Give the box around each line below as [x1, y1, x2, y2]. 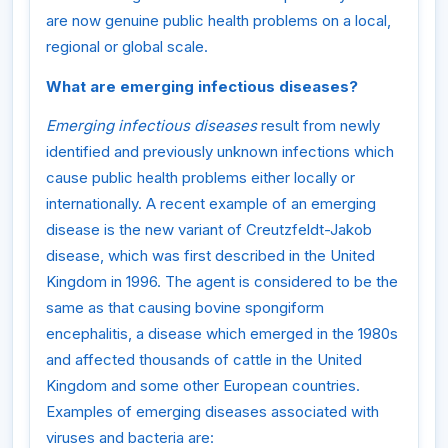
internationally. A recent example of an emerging [46, 194, 376, 214]
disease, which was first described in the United [46, 246, 375, 266]
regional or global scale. [46, 37, 208, 57]
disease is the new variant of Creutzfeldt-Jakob [46, 220, 372, 240]
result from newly [257, 116, 380, 136]
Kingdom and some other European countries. [46, 376, 360, 396]
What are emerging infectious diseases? [46, 76, 358, 96]
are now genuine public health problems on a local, [46, 11, 391, 31]
